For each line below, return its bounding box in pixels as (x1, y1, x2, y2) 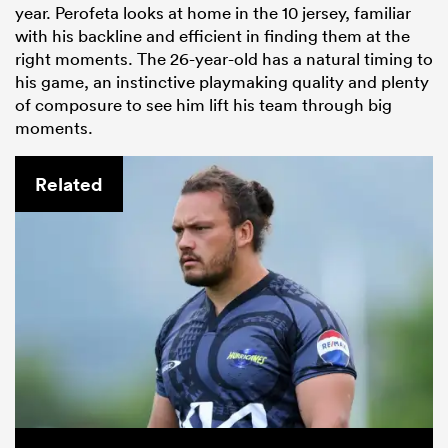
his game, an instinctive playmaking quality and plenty (15, 71, 429, 93)
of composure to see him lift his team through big (15, 94, 392, 116)
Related (35, 171, 103, 198)
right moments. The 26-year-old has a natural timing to (15, 48, 433, 70)
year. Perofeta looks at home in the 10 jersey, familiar (15, 2, 411, 24)
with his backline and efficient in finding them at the (15, 25, 410, 47)
